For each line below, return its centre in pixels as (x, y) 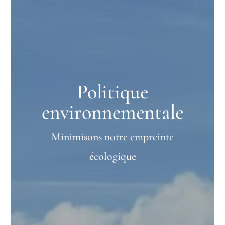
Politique (113, 92)
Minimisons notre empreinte (113, 136)
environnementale (113, 112)
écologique (113, 156)
